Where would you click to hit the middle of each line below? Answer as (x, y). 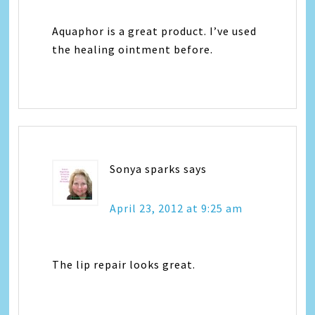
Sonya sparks (146, 169)
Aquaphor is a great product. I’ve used (155, 31)
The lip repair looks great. (124, 264)
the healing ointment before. (133, 49)
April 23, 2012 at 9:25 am (176, 208)
